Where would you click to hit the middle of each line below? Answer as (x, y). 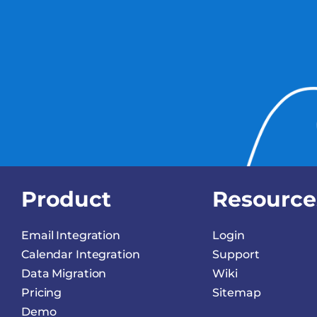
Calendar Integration (81, 254)
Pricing (42, 292)
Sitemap (237, 292)
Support (236, 254)
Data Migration (64, 273)
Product (66, 200)
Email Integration (71, 235)
